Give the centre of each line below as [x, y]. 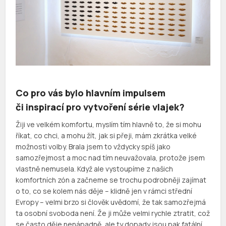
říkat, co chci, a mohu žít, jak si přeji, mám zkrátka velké [106, 135]
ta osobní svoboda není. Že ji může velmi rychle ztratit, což [113, 213]
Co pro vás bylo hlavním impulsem [91, 93]
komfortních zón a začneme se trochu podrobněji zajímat [111, 180]
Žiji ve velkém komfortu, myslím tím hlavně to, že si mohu [109, 124]
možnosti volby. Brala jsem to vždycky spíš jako [93, 146]
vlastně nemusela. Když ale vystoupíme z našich [95, 168]
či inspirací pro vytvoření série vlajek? [100, 107]
